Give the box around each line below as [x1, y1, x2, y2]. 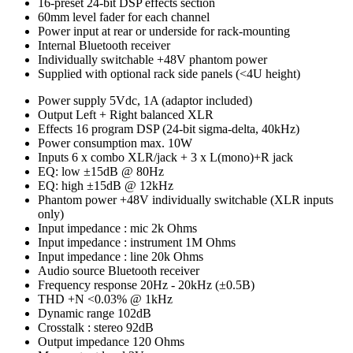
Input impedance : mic [38, 221, 148, 235]
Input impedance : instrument [38, 235, 182, 249]
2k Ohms [151, 221, 197, 235]
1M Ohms [185, 235, 236, 249]
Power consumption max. [38, 136, 165, 150]
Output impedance [38, 334, 129, 348]
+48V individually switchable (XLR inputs [120, 192, 333, 206]
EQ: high [38, 178, 84, 192]
